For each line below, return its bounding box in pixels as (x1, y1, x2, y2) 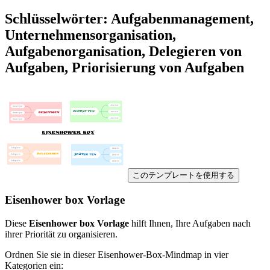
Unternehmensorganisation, (5, 27, 176, 43)
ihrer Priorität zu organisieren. (5, 228, 118, 239)
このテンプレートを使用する (133, 170, 234, 180)
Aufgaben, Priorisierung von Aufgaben (5, 59, 244, 75)
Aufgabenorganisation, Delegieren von (5, 43, 242, 59)
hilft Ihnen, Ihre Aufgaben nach (129, 218, 251, 228)
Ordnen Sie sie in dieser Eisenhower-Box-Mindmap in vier (5, 249, 228, 260)
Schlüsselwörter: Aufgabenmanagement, (5, 10, 254, 27)
